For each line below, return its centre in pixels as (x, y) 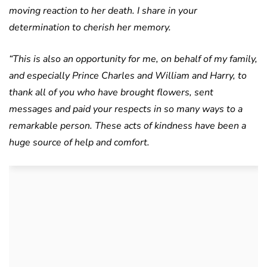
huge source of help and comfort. (79, 143)
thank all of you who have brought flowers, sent (111, 93)
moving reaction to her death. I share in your (103, 11)
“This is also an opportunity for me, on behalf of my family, (133, 59)
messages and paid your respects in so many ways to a (126, 109)
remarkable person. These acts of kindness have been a (128, 126)
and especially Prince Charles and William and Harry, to (128, 76)
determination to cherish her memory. (90, 28)
